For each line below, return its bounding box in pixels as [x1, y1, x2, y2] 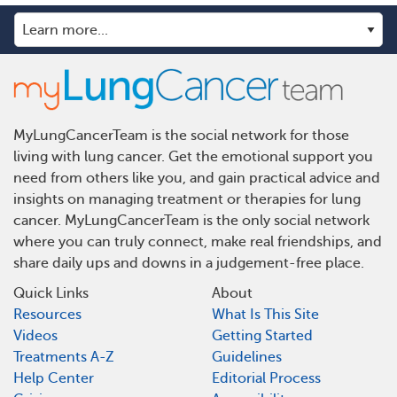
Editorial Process [212, 370, 321, 387]
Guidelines [212, 349, 282, 366]
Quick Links [13, 285, 89, 302]
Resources [13, 307, 82, 323]
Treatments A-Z [13, 349, 114, 366]
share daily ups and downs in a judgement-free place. [13, 255, 364, 272]
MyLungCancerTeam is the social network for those [13, 128, 349, 144]
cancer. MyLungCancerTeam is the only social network [13, 213, 370, 230]
